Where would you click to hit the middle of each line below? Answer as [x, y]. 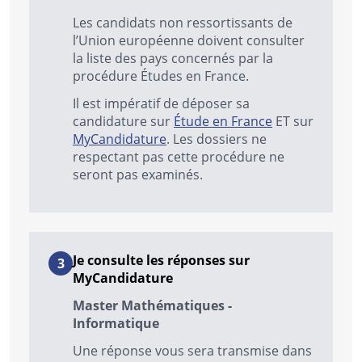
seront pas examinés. [138, 175]
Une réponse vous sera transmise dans [192, 351]
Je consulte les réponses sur [161, 261]
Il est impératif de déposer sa [161, 103]
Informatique [116, 324]
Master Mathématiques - [152, 306]
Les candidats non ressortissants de [183, 23]
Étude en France [223, 121]
